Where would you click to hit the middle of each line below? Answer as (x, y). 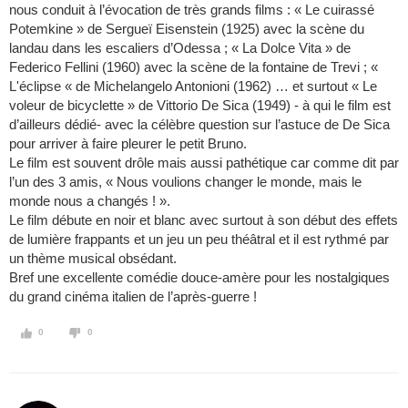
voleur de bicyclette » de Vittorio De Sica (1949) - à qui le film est (200, 106)
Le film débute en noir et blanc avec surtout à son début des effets (204, 220)
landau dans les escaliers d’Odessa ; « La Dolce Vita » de (180, 48)
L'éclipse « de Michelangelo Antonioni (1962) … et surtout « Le (193, 87)
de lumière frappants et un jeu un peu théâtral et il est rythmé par (199, 240)
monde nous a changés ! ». (90, 201)
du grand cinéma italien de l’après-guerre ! (133, 297)
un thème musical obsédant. (93, 259)
